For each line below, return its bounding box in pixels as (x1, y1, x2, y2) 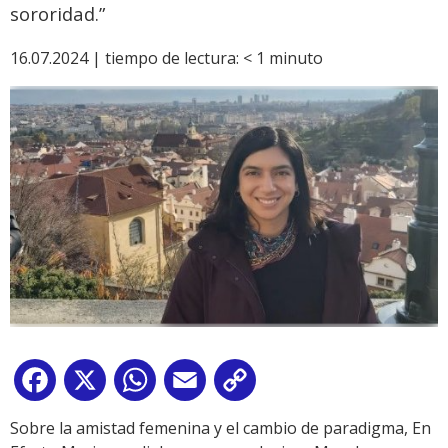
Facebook (60, 372, 132, 395)
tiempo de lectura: (105, 47, 239, 69)
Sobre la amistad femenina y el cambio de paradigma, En (10, 416, 431, 439)
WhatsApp (160, 372, 238, 395)
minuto (269, 47, 323, 69)
